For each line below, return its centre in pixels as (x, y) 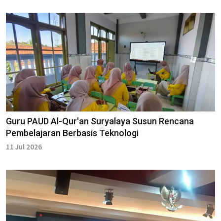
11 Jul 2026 (24, 147)
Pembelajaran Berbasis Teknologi (72, 133)
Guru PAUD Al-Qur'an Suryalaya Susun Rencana (100, 121)
